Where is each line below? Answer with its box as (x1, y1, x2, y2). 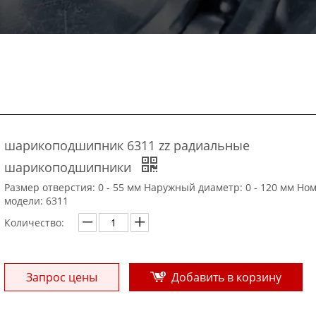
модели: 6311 (4, 193, 68, 207)
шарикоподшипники (4, 158, 135, 176)
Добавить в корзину (171, 269, 281, 285)
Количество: (4, 215, 64, 229)
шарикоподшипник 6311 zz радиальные (4, 136, 250, 154)
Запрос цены (26, 269, 97, 285)
